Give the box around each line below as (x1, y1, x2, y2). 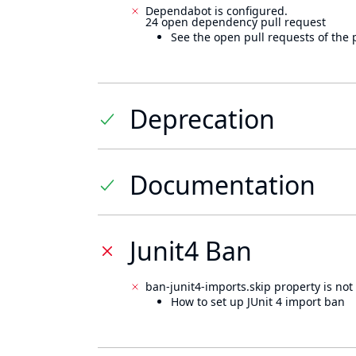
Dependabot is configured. (145, 3, 288, 18)
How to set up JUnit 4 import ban (171, 294, 345, 309)
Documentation (130, 168, 315, 202)
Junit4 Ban (130, 234, 252, 268)
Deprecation (130, 102, 275, 136)
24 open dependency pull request (145, 14, 326, 29)
